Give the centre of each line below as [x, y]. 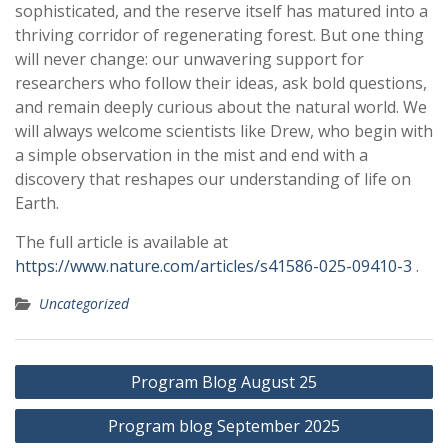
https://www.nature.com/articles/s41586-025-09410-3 [215, 266]
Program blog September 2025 [224, 426]
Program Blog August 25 [224, 382]
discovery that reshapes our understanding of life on [213, 179]
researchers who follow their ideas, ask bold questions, [221, 83]
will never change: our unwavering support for [189, 59]
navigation [66, 399]
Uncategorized [84, 304]
